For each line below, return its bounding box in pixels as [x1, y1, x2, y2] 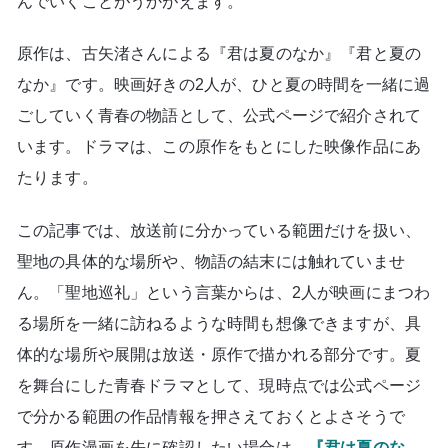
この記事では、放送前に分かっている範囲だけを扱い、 [17, 221, 422, 239]
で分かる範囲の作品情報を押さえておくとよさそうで [17, 407, 405, 425]
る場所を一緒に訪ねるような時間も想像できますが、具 [17, 314, 421, 332]
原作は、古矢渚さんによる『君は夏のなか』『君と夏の [17, 45, 421, 63]
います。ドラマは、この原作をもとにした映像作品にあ [17, 138, 421, 156]
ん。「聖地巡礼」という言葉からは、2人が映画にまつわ [17, 283, 431, 301]
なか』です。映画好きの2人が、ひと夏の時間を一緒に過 [17, 76, 431, 94]
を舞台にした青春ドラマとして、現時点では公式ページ [17, 376, 422, 394]
